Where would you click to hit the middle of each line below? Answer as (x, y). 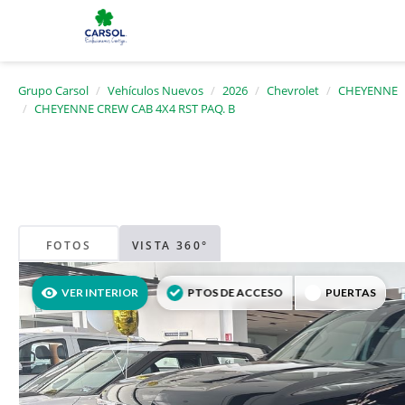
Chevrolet (293, 90)
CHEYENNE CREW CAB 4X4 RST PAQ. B (135, 108)
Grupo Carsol (53, 90)
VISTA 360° (170, 246)
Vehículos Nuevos (155, 90)
